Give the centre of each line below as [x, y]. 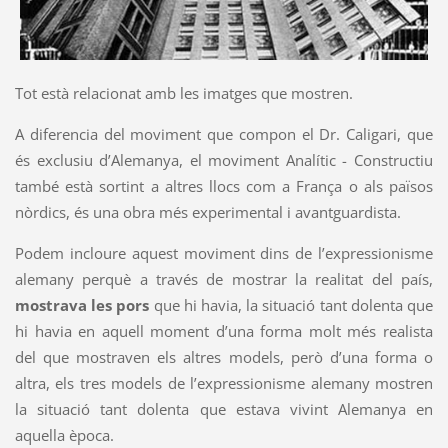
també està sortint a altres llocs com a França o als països [224, 185]
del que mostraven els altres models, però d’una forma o [224, 356]
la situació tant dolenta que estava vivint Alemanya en [224, 408]
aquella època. [64, 434]
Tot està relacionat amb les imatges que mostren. [183, 92]
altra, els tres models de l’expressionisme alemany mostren [224, 382]
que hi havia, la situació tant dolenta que [291, 304]
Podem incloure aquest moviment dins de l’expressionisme [224, 252]
